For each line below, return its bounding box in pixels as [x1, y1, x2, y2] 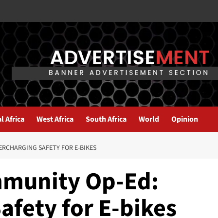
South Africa [86, 114, 127, 125]
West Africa [36, 114, 73, 125]
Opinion [171, 114, 198, 125]
